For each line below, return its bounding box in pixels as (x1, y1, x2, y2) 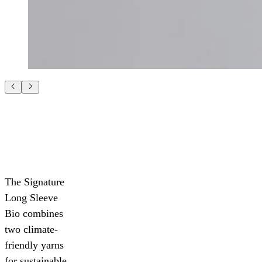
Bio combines (5, 208, 63, 220)
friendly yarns (5, 239, 64, 251)
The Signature (5, 176, 64, 188)
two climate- (5, 223, 58, 236)
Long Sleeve (5, 192, 58, 204)
